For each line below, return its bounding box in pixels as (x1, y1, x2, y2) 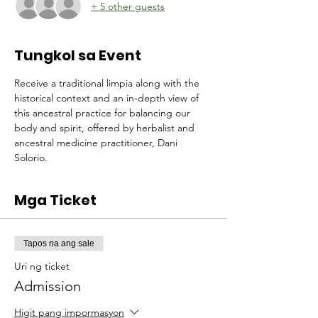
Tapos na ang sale (23, 238, 94, 248)
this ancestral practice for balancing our (14, 106, 193, 119)
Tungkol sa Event (14, 45, 141, 65)
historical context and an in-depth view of (14, 92, 202, 104)
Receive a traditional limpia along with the (14, 77, 202, 89)
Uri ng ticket (14, 260, 70, 273)
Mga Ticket (14, 190, 97, 210)
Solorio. (14, 151, 48, 164)
